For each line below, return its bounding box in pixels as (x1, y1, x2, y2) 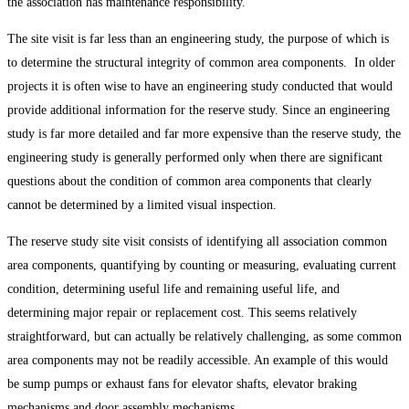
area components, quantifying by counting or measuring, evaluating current (7, 257, 396, 272)
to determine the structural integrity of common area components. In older (7, 55, 395, 69)
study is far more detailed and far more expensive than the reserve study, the (7, 126, 401, 141)
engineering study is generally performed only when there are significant (7, 150, 383, 164)
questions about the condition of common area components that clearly (7, 173, 372, 188)
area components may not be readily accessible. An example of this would (7, 352, 388, 367)
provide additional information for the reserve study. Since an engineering (7, 102, 390, 117)
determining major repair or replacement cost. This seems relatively (7, 305, 357, 320)
